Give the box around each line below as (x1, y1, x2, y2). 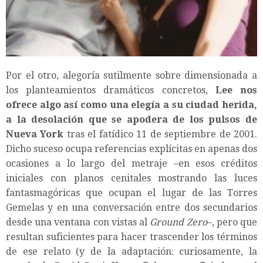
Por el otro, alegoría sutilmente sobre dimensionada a (6, 69, 257, 81)
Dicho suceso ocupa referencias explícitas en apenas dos (6, 143, 257, 154)
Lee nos (215, 84, 258, 96)
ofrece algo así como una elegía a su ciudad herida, (6, 99, 257, 110)
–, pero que (207, 216, 258, 228)
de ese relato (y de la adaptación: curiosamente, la (6, 245, 257, 257)
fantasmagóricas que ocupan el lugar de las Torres (6, 187, 257, 198)
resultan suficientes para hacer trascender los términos (6, 231, 257, 242)
